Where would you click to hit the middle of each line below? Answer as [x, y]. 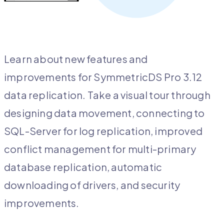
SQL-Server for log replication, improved [103, 130]
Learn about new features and [76, 58]
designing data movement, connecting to [104, 112]
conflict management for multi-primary [100, 148]
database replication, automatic [83, 166]
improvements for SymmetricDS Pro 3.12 [103, 76]
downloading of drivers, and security [92, 184]
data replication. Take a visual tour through [107, 94]
